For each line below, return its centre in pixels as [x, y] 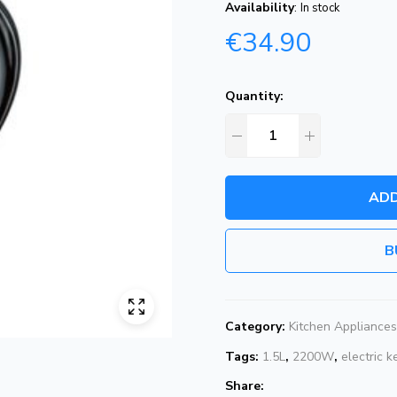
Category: [257, 327]
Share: [245, 386]
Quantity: [254, 96]
